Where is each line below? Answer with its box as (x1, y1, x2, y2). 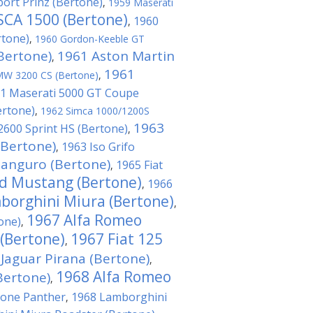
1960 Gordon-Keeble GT (35, 32, 145, 45)
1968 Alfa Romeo (56, 267, 171, 286)
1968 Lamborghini (71, 289, 167, 305)
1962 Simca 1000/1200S (41, 104, 150, 117)
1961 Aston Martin (57, 47, 175, 65)
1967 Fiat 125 (71, 229, 163, 249)
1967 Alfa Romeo (27, 210, 142, 230)
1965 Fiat (116, 157, 163, 173)
